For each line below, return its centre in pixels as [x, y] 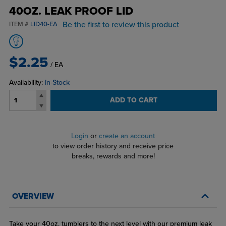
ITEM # [19, 24]
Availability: [27, 83]
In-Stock [57, 83]
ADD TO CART [134, 100]
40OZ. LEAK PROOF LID [71, 11]
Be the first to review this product [121, 25]
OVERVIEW [33, 196]
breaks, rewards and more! [113, 156]
